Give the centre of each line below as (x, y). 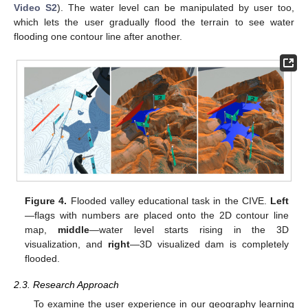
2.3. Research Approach (66, 284)
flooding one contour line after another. (98, 37)
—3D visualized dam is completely (209, 244)
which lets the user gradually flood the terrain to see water (154, 22)
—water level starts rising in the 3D (189, 229)
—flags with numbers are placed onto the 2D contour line (157, 215)
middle (73, 229)
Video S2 (35, 8)
